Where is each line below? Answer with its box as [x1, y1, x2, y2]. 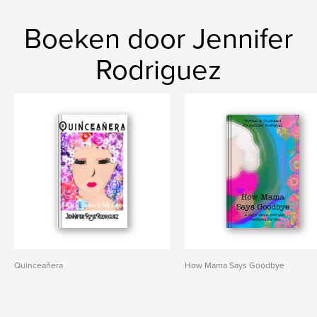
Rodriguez [96, 53, 221, 87]
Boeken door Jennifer [24, 22, 293, 56]
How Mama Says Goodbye [185, 260, 285, 270]
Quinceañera [14, 260, 63, 270]
